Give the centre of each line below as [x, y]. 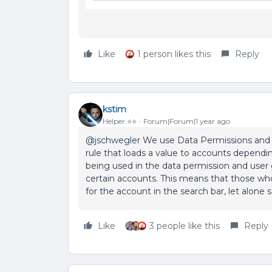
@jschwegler [113, 141]
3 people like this [185, 226]
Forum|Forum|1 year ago [187, 121]
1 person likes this [174, 54]
